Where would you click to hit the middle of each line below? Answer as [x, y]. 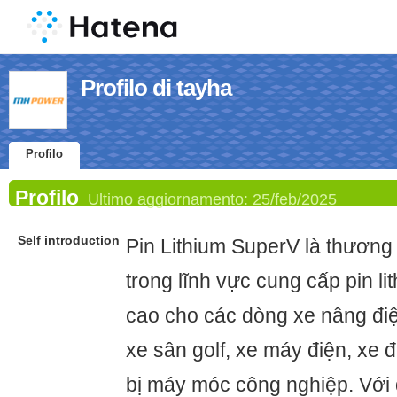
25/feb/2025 [295, 199]
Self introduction [69, 241]
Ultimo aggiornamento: [170, 199]
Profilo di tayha [156, 88]
